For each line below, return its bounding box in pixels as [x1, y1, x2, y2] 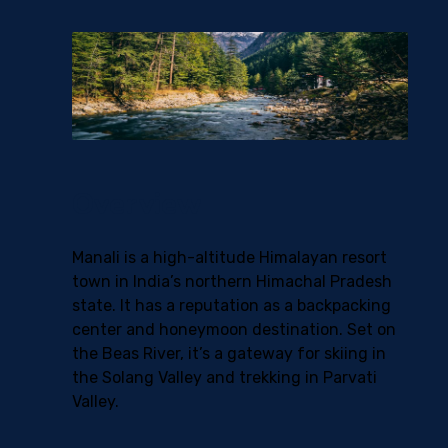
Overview [72, 185, 202, 224]
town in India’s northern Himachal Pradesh [72, 272, 392, 291]
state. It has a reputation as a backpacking [72, 296, 391, 315]
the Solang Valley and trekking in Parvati [72, 368, 377, 387]
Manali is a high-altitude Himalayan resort [72, 248, 387, 267]
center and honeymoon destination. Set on [72, 320, 396, 339]
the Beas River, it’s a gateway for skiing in [72, 344, 386, 363]
